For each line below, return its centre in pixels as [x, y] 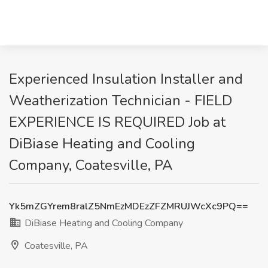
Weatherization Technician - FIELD [121, 100]
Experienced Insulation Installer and [126, 79]
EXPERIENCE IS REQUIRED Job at [117, 122]
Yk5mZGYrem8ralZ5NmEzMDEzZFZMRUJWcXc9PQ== [129, 206]
